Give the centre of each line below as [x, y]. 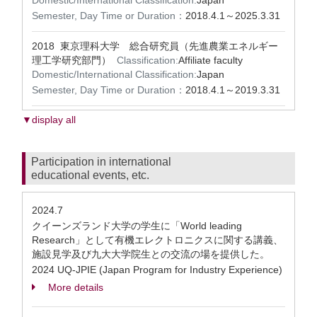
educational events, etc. [90, 175]
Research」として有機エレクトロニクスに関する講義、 [157, 240]
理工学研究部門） [74, 60]
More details [74, 287]
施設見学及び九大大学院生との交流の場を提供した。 [151, 254]
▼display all [49, 120]
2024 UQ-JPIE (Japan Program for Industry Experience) [157, 270]
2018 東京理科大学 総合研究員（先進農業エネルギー [155, 46]
